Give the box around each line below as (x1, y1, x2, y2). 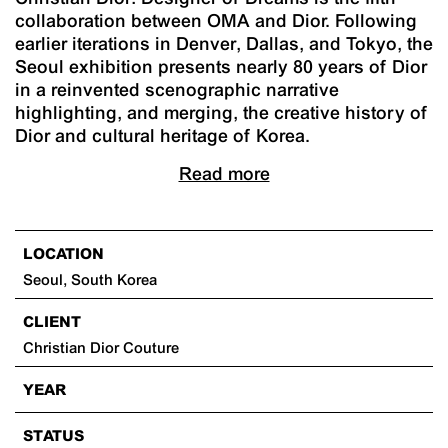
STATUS (22, 426, 84, 444)
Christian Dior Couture (33, 338, 179, 356)
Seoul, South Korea (32, 270, 157, 288)
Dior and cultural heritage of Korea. (15, 125, 310, 147)
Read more (178, 163, 270, 185)
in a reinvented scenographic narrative (15, 79, 339, 101)
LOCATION (22, 244, 104, 262)
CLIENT (22, 312, 81, 330)
